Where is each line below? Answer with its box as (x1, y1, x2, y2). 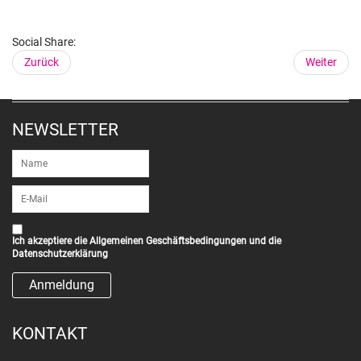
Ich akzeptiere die (12, 235, 89, 247)
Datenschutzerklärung (12, 248, 108, 260)
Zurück (24, 56, 59, 69)
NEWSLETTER (12, 120, 118, 140)
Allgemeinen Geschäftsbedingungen (89, 235, 247, 247)
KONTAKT (12, 324, 88, 344)
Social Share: (12, 35, 76, 49)
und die (247, 235, 281, 247)
